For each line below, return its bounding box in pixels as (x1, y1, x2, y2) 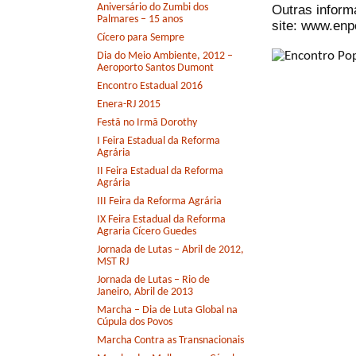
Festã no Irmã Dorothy (97, 117, 197, 130)
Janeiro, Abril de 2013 (97, 286, 193, 299)
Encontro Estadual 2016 (97, 80, 203, 93)
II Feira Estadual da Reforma (97, 165, 223, 178)
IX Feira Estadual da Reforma (97, 214, 226, 226)
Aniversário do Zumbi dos (97, 2, 208, 14)
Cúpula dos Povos (97, 316, 172, 329)
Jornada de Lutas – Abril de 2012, (97, 244, 244, 257)
